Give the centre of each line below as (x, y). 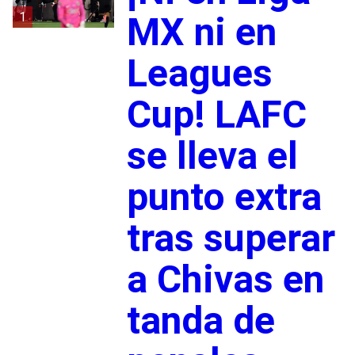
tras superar (231, 238)
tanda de (200, 320)
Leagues (199, 73)
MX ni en (201, 32)
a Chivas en (225, 279)
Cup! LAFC (216, 114)
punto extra (224, 197)
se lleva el (212, 155)
